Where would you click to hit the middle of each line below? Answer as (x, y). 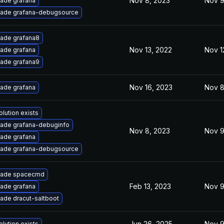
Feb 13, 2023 (150, 186)
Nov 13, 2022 (151, 50)
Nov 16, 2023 (151, 87)
